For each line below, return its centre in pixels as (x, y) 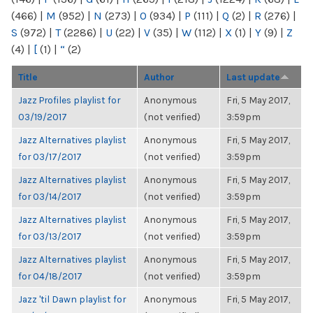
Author (159, 77)
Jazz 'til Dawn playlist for (72, 299)
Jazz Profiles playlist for (69, 100)
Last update (253, 77)
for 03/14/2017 (50, 196)
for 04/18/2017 (50, 276)
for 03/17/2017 (50, 156)
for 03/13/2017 (50, 236)
